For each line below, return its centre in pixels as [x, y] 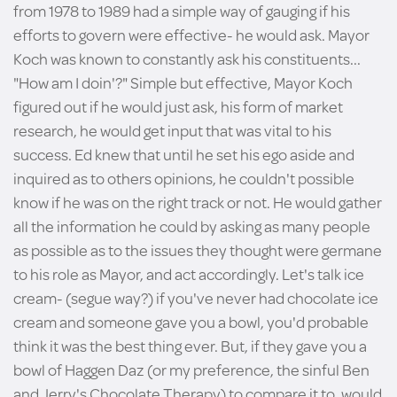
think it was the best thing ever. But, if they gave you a [190, 346]
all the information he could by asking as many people [192, 226]
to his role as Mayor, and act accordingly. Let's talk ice [189, 274]
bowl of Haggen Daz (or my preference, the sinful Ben [191, 370]
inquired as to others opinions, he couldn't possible [184, 178]
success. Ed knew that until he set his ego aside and [184, 154]
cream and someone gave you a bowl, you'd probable [191, 322]
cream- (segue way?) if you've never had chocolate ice [196, 298]
